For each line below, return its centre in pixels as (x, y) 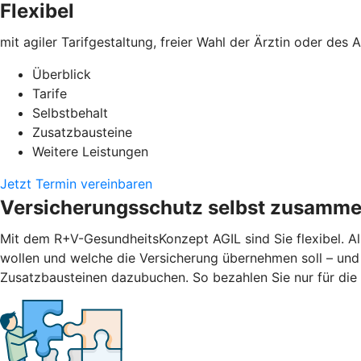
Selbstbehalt (70, 112)
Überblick (62, 74)
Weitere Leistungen (90, 151)
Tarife (50, 93)
